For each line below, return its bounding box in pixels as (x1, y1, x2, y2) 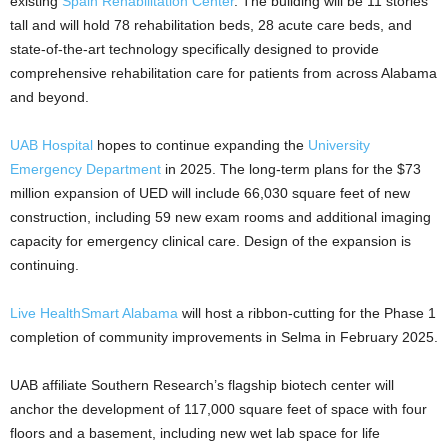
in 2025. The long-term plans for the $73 (161, 161, 421, 178)
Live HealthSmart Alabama (10, 305, 178, 322)
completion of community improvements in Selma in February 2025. (10, 329, 438, 346)
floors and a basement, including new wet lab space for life (10, 425, 380, 442)
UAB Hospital (10, 137, 93, 154)
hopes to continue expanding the (93, 137, 308, 154)
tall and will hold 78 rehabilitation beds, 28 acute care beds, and (10, 17, 412, 34)
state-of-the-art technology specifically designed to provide (10, 41, 379, 58)
